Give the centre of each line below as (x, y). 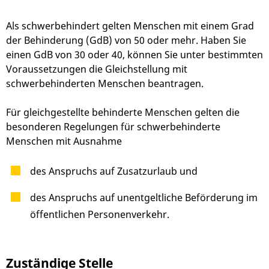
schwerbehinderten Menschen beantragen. (105, 84)
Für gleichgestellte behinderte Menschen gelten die (123, 113)
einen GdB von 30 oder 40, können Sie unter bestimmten (134, 55)
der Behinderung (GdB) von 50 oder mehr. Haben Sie (126, 41)
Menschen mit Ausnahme (64, 141)
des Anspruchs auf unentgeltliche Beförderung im (144, 198)
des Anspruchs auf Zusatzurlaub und (114, 171)
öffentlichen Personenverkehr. (100, 215)
